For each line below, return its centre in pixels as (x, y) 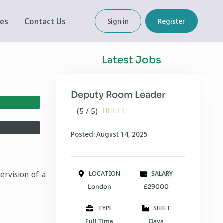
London (99, 186)
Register (171, 21)
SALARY (162, 173)
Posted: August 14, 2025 (109, 134)
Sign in (118, 21)
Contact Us (45, 21)
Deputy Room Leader (118, 95)
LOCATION (105, 173)
